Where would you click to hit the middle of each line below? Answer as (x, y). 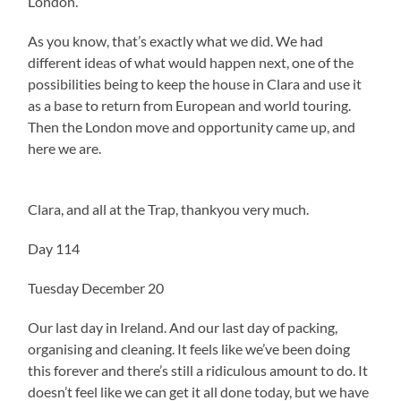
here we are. (65, 148)
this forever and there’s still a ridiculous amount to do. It (198, 370)
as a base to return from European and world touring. (190, 105)
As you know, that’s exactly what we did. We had (176, 40)
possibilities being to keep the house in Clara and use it (195, 83)
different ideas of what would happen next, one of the (191, 62)
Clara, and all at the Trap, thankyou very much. (170, 209)
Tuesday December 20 (96, 287)
